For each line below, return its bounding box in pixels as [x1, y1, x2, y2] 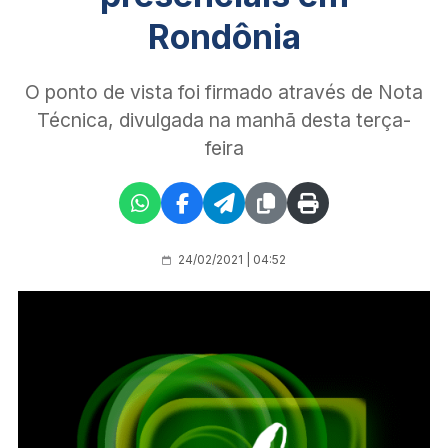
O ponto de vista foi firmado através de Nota [25, 79, 423, 104]
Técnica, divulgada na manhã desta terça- [37, 107, 411, 132]
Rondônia [147, 15, 301, 57]
